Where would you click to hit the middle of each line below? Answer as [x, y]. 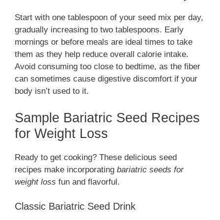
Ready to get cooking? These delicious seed [96, 157]
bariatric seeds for [150, 169]
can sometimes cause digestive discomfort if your [106, 79]
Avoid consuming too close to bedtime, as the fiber [108, 67]
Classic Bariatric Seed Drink [75, 206]
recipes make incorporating [66, 169]
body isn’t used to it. [52, 91]
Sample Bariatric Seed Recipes [107, 118]
